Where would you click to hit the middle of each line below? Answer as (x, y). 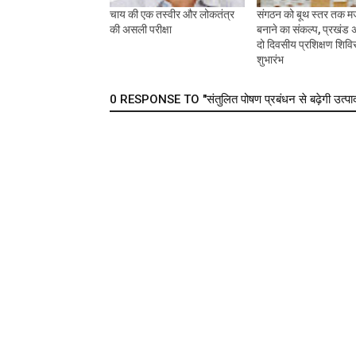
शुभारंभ (270, 60)
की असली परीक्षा (141, 30)
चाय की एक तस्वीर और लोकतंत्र (172, 15)
